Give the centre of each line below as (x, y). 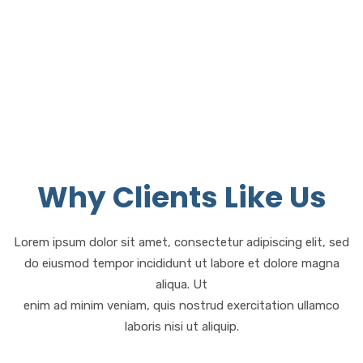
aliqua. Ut (181, 284)
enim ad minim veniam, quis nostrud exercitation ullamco (181, 305)
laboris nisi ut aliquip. (181, 326)
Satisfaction (83, 30)
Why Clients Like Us (181, 197)
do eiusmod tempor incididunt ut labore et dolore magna (181, 263)
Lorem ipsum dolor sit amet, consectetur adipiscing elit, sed (181, 242)
